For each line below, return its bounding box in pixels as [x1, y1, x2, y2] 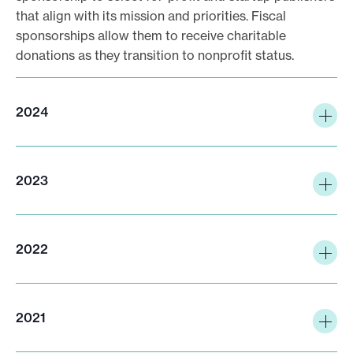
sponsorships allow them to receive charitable [16, 27, 286, 43]
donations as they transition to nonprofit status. [16, 46, 294, 63]
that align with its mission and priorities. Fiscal [16, 7, 286, 24]
